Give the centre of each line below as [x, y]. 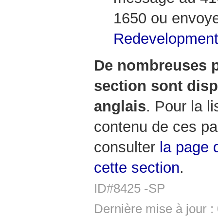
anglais [120, 107]
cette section [137, 168]
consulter [127, 147]
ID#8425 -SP [129, 189]
